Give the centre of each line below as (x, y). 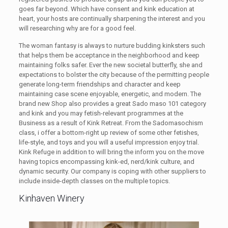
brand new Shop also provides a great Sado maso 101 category (112, 104)
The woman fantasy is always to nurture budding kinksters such (112, 46)
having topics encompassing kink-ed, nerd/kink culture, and (106, 162)
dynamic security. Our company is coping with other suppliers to (112, 172)
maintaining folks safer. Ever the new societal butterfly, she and (110, 65)
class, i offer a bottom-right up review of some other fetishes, (109, 133)
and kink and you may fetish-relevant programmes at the (101, 113)
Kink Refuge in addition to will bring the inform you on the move (111, 152)
